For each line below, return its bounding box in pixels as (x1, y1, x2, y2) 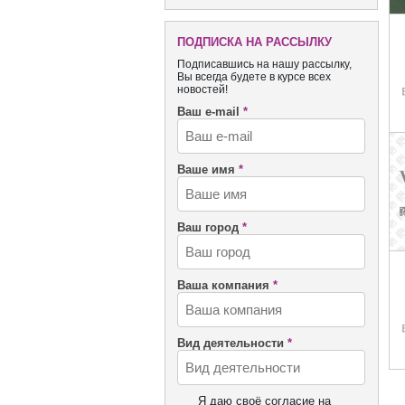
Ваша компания (176, 278, 269, 292)
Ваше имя (176, 163, 235, 176)
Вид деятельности (176, 336, 284, 350)
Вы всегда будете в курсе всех (176, 71, 331, 83)
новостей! (176, 83, 228, 96)
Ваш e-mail (176, 105, 240, 118)
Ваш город (176, 221, 239, 234)
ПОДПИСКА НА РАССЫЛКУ (176, 35, 332, 49)
